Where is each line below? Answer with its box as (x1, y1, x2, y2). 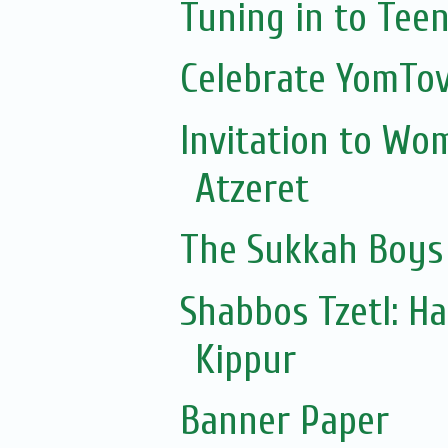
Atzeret (194, 165, 309, 212)
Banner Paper (179, 398, 389, 445)
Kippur (194, 336, 296, 383)
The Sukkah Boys (179, 227, 443, 274)
